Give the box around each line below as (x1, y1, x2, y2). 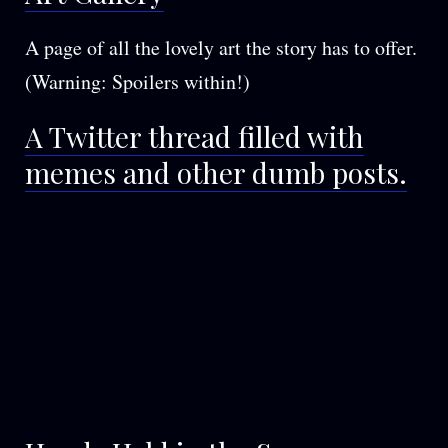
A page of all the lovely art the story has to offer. (25, 33, 417, 61)
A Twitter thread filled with (25, 117, 364, 155)
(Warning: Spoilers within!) (25, 67, 250, 95)
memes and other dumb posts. (25, 153, 407, 191)
